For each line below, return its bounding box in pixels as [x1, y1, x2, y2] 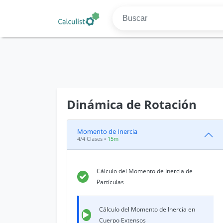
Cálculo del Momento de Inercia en [99, 205, 195, 214]
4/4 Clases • [77, 135, 108, 142]
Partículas [96, 178, 124, 186]
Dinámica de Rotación [67, 96, 197, 112]
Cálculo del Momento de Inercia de [96, 167, 193, 175]
